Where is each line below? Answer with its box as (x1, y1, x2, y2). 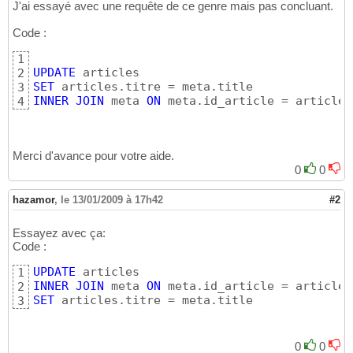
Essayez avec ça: (13, 226, 106, 240)
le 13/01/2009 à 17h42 (61, 194, 163, 206)
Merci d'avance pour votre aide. (13, 149, 174, 163)
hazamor (13, 194, 54, 206)
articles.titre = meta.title (54, 293, 253, 308)
